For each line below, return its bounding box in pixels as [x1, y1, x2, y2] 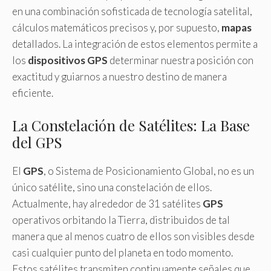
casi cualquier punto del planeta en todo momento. [12, 246, 233, 259]
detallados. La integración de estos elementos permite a [12, 38, 258, 50]
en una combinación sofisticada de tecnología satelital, [12, 5, 252, 18]
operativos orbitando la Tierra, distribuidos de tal [12, 213, 230, 226]
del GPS [12, 132, 62, 152]
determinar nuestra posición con [108, 54, 253, 67]
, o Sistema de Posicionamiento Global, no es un [44, 164, 254, 177]
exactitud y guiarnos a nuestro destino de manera [12, 70, 227, 83]
